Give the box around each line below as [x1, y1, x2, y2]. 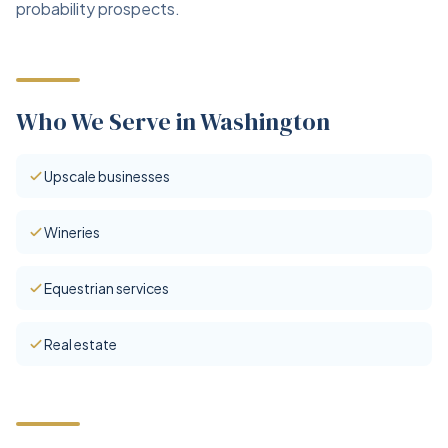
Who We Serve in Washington [16, 105, 330, 138]
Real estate [44, 335, 117, 353]
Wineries [44, 223, 100, 241]
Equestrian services [44, 279, 169, 297]
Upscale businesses [44, 167, 170, 185]
